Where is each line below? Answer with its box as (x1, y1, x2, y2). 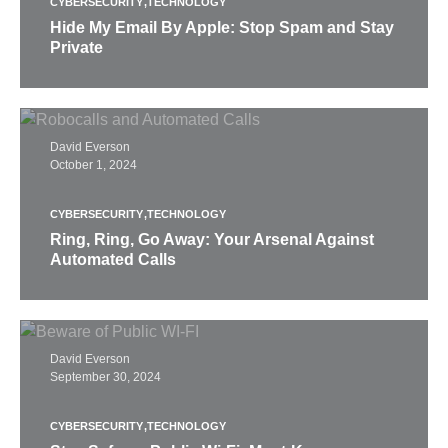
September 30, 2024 (50, 370, 161, 384)
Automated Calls (50, 251, 176, 268)
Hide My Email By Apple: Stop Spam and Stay (50, 19, 394, 36)
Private (50, 39, 103, 56)
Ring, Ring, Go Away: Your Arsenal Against (50, 231, 374, 248)
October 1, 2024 (50, 158, 137, 172)
